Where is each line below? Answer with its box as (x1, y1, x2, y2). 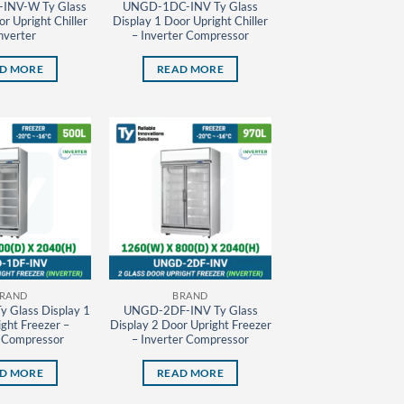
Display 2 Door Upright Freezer (109, 317, 271, 333)
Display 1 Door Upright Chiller (113, 14, 268, 29)
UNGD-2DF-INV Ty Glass (123, 303, 258, 318)
